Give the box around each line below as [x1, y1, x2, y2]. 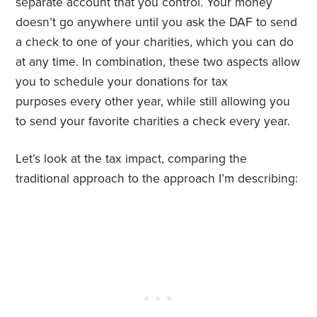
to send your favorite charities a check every [16, 114, 261, 129]
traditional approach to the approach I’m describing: [16, 171, 299, 187]
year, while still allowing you [137, 94, 291, 110]
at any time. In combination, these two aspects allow [16, 54, 301, 70]
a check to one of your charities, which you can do [16, 35, 294, 50]
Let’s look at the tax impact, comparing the [16, 151, 248, 167]
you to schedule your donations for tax [16, 74, 229, 90]
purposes [16, 94, 67, 110]
